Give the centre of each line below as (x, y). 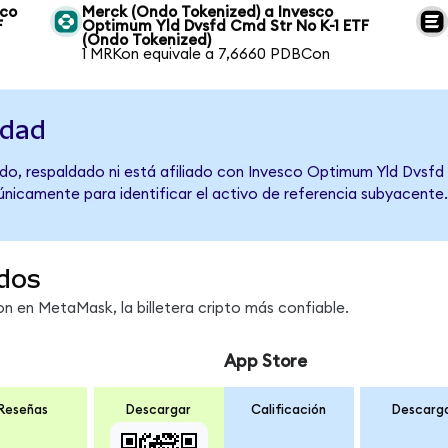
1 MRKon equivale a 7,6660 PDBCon (206, 54)
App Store (265, 361)
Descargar (159, 410)
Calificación (289, 410)
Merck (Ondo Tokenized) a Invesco (208, 12)
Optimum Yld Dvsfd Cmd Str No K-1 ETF (226, 26)
